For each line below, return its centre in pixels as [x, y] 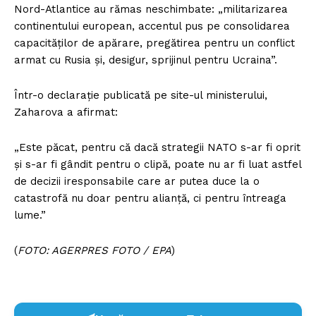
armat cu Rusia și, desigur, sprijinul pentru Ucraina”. [146, 60]
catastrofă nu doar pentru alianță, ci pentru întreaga [150, 198]
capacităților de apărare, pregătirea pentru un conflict [154, 43]
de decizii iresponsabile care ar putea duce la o [137, 181]
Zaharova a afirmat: [66, 112]
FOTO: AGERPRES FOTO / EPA [95, 250]
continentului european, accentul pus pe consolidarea [152, 26]
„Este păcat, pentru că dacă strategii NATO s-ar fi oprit [157, 147]
